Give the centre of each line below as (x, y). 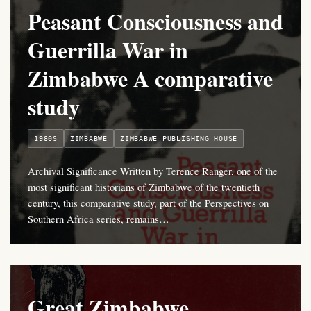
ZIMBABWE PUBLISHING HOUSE (179, 139)
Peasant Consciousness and (155, 22)
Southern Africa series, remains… (99, 219)
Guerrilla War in (108, 50)
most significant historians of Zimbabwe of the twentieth (144, 187)
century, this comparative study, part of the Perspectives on (148, 203)
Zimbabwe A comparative (150, 78)
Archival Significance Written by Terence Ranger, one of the (153, 171)
